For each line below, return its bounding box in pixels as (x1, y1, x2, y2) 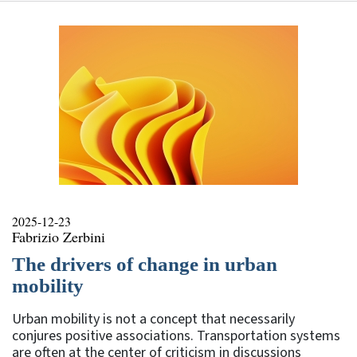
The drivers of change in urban (12, 253, 277, 275)
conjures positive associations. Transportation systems (12, 325, 340, 346)
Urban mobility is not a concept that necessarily (12, 308, 295, 329)
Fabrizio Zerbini (12, 226, 105, 246)
